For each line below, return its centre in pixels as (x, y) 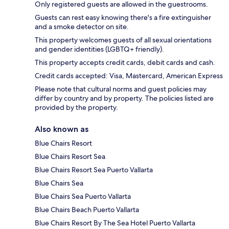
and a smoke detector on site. (82, 27)
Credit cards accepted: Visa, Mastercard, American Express (129, 76)
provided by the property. (76, 108)
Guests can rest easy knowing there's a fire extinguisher (123, 18)
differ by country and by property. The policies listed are (124, 98)
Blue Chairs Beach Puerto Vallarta (87, 210)
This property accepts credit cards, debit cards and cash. (125, 63)
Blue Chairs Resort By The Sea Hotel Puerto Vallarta (115, 223)
